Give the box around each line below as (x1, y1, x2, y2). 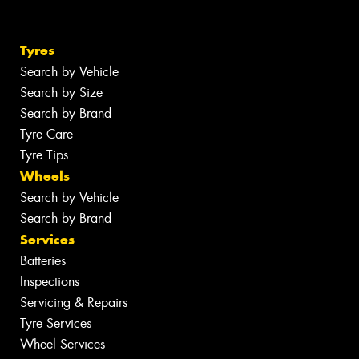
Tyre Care (20, 126, 73, 143)
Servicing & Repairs (20, 294, 127, 312)
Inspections (20, 273, 79, 291)
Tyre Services (20, 315, 91, 333)
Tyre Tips (20, 147, 68, 164)
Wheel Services (20, 336, 105, 353)
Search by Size (20, 84, 103, 102)
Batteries (20, 252, 66, 270)
